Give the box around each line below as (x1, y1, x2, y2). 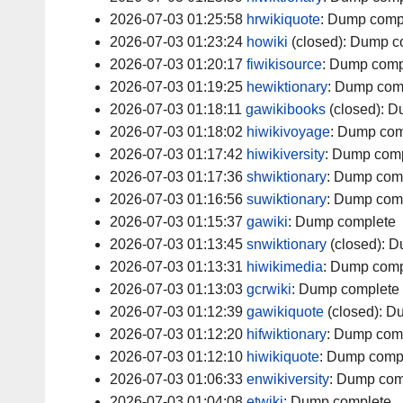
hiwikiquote (246, 349, 319, 365)
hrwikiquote (246, 12, 320, 28)
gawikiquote (246, 304, 324, 320)
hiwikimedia (246, 259, 323, 275)
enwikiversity (246, 372, 329, 388)
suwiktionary (246, 192, 327, 208)
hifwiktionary (246, 327, 327, 343)
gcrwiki (246, 282, 291, 298)
